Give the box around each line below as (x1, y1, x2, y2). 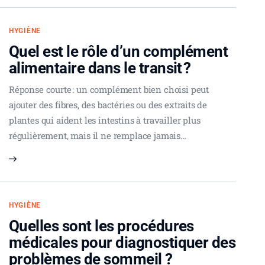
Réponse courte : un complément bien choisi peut (9, 83, 209, 95)
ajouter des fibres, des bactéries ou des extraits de (9, 98, 208, 111)
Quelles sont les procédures (9, 216, 194, 235)
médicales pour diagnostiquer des (9, 233, 236, 251)
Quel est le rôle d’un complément (9, 42, 228, 60)
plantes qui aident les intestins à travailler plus (9, 114, 201, 126)
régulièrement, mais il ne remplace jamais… (9, 129, 186, 141)
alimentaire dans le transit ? (9, 59, 191, 77)
